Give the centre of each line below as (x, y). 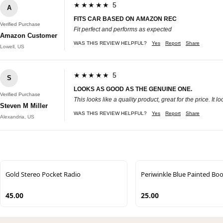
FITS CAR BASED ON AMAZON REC (125, 19)
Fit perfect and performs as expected (123, 29)
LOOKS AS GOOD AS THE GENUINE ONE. (133, 89)
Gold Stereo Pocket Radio (43, 174)
